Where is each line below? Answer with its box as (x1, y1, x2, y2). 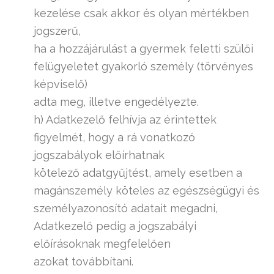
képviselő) (34, 78, 87, 91)
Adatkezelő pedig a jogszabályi (34, 220, 196, 232)
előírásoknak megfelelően (34, 237, 171, 250)
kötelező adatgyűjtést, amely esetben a (34, 166, 242, 179)
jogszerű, (34, 24, 81, 37)
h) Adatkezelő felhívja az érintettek (34, 113, 217, 126)
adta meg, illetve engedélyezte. (34, 95, 199, 108)
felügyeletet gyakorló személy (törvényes (34, 60, 253, 73)
